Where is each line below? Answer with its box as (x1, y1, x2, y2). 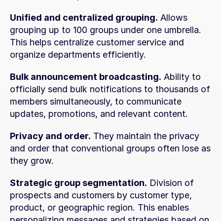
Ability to (161, 72, 201, 82)
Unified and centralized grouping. (10, 12, 158, 23)
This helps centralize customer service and (10, 37, 184, 47)
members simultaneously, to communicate (10, 96, 182, 107)
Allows (158, 12, 187, 23)
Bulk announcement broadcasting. (10, 72, 161, 82)
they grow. (10, 155, 54, 166)
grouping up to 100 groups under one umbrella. (10, 25, 201, 35)
